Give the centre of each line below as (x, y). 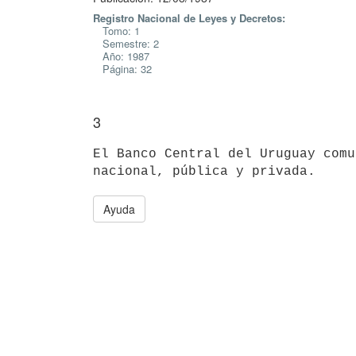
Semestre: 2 (126, 43)
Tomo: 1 (116, 31)
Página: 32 (122, 69)
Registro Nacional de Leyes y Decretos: (189, 18)
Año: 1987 (121, 56)
